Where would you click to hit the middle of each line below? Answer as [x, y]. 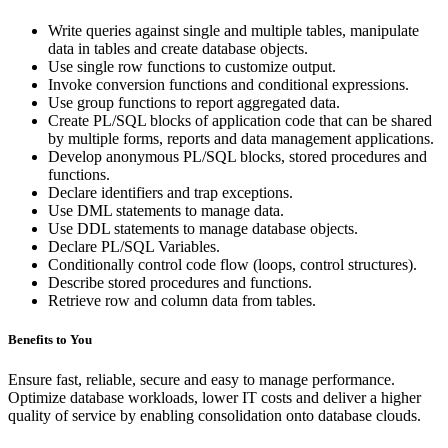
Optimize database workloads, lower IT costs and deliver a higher [214, 397]
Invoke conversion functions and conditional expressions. [228, 85]
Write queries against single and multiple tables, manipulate [233, 31]
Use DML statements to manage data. [166, 211]
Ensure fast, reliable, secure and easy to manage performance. [201, 379]
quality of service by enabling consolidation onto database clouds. [214, 415]
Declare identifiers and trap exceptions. [170, 193]
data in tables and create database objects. [178, 49]
